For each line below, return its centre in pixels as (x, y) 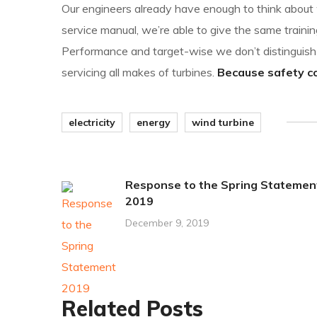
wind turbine (223, 122)
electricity (92, 122)
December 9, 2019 (167, 223)
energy (154, 122)
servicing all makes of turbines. (139, 73)
